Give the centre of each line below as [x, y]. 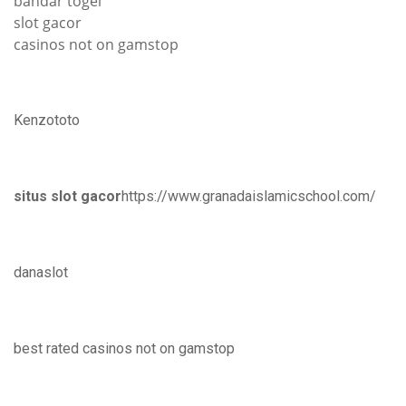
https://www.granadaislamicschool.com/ [249, 196]
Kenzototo [47, 120]
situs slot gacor [68, 196]
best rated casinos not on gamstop [124, 348]
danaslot [41, 272]
